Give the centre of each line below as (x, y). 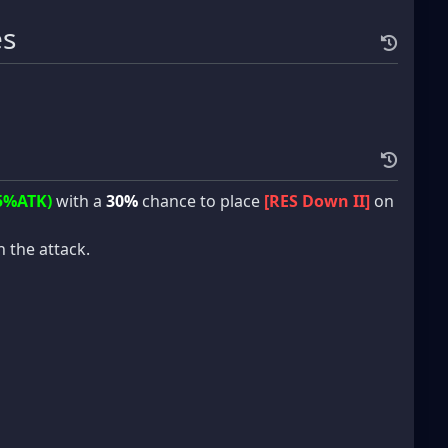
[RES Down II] (317, 200)
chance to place (201, 200)
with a (79, 200)
